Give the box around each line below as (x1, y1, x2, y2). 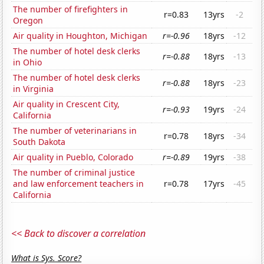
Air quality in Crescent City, (13, 98, 120, 110)
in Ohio (13, 57, 42, 68)
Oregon (13, 15, 44, 27)
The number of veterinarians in (13, 125, 137, 137)
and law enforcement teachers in (13, 178, 144, 190)
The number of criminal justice (13, 167, 136, 179)
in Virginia (13, 83, 54, 95)
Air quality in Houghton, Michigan (13, 30, 148, 42)
